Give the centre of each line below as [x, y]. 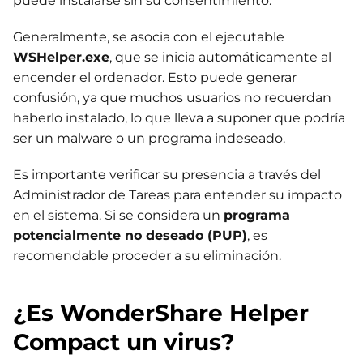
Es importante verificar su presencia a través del [167, 175]
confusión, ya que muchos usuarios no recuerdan [172, 98]
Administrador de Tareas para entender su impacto [177, 195]
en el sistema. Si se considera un [118, 216]
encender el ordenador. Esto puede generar [155, 78]
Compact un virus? [124, 342]
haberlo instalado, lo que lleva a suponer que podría [179, 118]
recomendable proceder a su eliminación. [147, 256]
